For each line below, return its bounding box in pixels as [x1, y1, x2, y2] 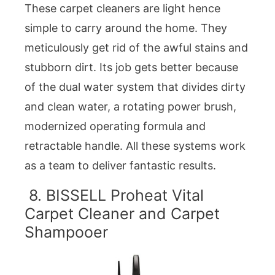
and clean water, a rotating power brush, [25, 100, 236, 114]
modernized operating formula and [25, 120, 206, 133]
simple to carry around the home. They [25, 21, 227, 35]
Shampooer [25, 222, 108, 241]
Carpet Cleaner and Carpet [25, 204, 220, 223]
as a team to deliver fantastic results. [25, 159, 216, 172]
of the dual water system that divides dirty [25, 80, 246, 94]
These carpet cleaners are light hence [25, 2, 220, 15]
